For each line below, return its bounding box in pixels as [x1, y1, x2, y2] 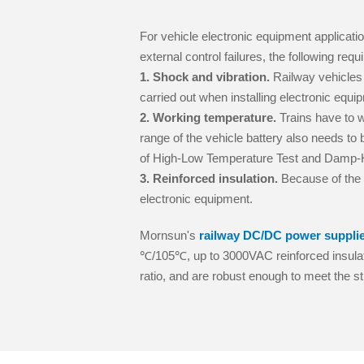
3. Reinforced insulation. [140, 171, 278, 186]
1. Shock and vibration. [140, 70, 270, 84]
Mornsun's [140, 228, 199, 243]
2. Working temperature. [140, 110, 276, 125]
